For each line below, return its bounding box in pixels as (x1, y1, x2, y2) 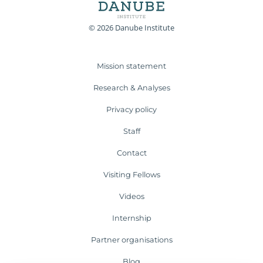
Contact (116, 149, 147, 158)
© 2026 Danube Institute (89, 22, 174, 33)
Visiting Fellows (103, 170, 160, 180)
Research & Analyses (93, 83, 170, 93)
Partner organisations (90, 235, 173, 245)
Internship (112, 214, 151, 223)
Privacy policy (106, 105, 157, 114)
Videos (119, 192, 144, 201)
